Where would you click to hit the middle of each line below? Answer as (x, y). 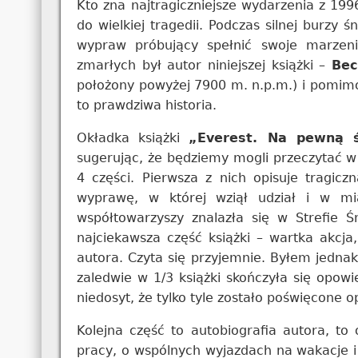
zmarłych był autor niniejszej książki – (204, 65)
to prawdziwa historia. (146, 105)
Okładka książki (133, 137)
